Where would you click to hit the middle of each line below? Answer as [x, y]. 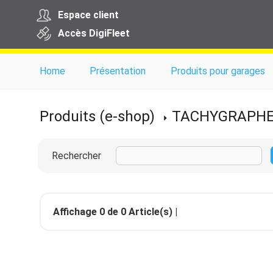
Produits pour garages [218, 71]
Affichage [76, 212]
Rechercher [76, 156]
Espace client [89, 15]
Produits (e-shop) [97, 116]
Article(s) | [152, 212]
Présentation [118, 71]
